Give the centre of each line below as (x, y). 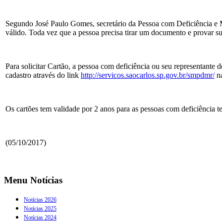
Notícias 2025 (40, 209)
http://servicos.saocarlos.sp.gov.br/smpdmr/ (148, 75)
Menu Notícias (33, 180)
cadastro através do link (43, 75)
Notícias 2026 (40, 200)
